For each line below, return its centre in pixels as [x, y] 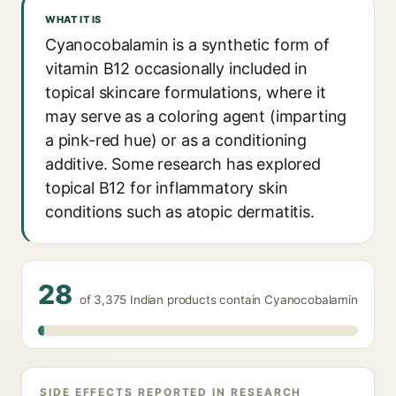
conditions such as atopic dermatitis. [180, 212]
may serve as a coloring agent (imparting [196, 116]
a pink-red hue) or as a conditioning [176, 140]
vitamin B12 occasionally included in [176, 69]
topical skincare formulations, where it [186, 92]
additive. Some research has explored [183, 164]
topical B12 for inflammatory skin [167, 188]
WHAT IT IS [73, 19]
